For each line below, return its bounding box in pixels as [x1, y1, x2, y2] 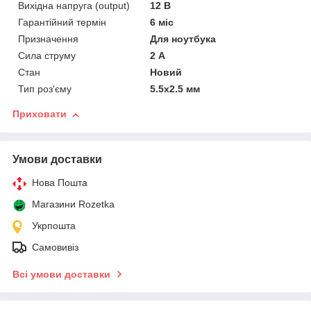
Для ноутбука [150, 33, 217, 45]
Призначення [18, 33, 78, 45]
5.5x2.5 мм [150, 83, 201, 95]
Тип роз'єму [18, 83, 72, 95]
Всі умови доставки [12, 269, 110, 280]
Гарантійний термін [18, 17, 106, 28]
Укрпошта [32, 220, 76, 232]
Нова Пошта [32, 177, 87, 189]
